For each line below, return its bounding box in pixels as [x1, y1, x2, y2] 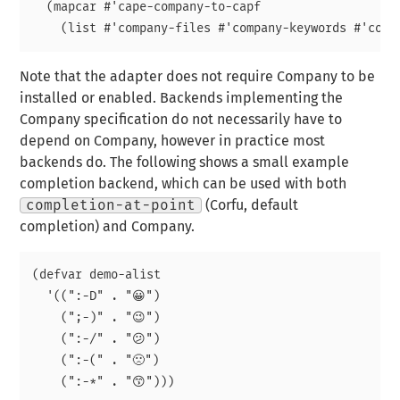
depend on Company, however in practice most [20, 134, 326, 149]
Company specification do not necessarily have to [20, 112, 343, 128]
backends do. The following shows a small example [20, 155, 350, 171]
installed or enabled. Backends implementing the [20, 91, 344, 106]
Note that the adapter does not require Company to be [20, 70, 376, 85]
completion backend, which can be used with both [20, 177, 347, 192]
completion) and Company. [20, 220, 196, 235]
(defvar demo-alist [32, 269, 162, 282]
